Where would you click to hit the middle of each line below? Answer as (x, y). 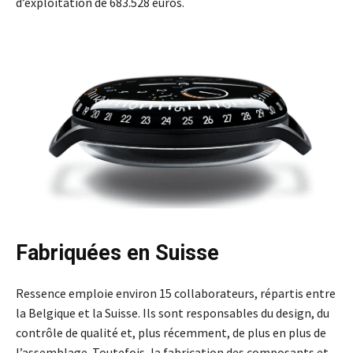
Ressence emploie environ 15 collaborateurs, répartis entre (176, 294)
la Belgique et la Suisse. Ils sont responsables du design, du (173, 313)
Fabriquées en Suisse (117, 253)
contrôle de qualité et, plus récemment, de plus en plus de (171, 333)
